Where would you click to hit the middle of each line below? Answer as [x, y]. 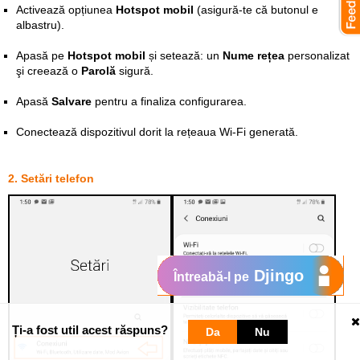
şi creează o [49, 71]
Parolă [98, 71]
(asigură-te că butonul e [256, 10]
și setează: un [184, 55]
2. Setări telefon [51, 178]
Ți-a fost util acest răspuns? [90, 330]
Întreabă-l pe [211, 277]
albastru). [40, 25]
